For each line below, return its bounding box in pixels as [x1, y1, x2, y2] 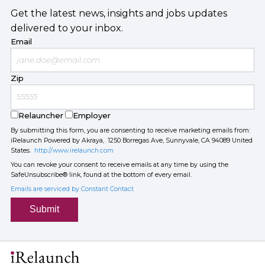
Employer [72, 110, 111, 120]
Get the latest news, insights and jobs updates [10, 7, 227, 19]
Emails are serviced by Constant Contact [10, 185, 134, 193]
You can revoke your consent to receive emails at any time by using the [10, 161, 228, 169]
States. [10, 147, 34, 155]
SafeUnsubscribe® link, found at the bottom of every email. [10, 171, 192, 179]
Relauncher [18, 110, 63, 120]
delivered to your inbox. [10, 22, 123, 34]
